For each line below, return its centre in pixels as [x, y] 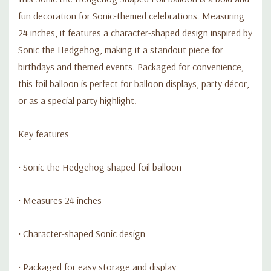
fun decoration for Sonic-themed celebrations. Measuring [131, 15]
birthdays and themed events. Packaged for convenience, [131, 66]
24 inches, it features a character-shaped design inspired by [135, 32]
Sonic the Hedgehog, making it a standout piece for [121, 49]
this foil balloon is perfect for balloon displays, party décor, [134, 83]
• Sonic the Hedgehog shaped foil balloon [100, 167]
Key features [44, 133]
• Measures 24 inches [60, 200]
